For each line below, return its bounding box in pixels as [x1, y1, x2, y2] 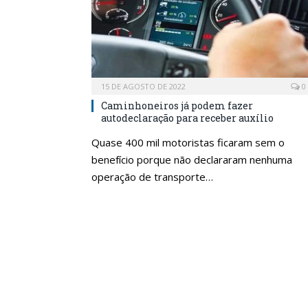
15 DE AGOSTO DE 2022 [101, 80, 186, 91]
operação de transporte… [91, 169, 213, 184]
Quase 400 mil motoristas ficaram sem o [91, 135, 285, 149]
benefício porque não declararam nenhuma [91, 152, 292, 166]
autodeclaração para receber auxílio [101, 111, 274, 124]
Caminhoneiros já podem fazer [101, 98, 253, 112]
